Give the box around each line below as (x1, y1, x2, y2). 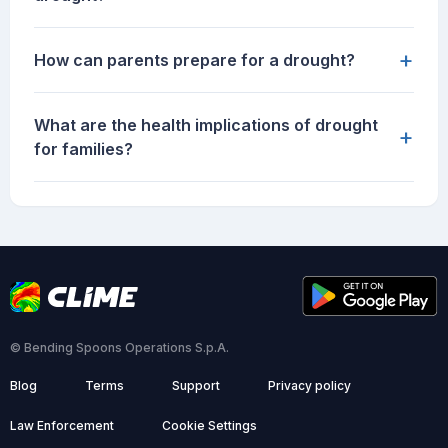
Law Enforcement (10, 418, 114, 434)
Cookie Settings (162, 418, 257, 434)
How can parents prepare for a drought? (34, 50, 355, 71)
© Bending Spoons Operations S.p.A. (10, 340, 229, 356)
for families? (34, 139, 133, 160)
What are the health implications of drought (34, 115, 378, 136)
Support (172, 378, 220, 394)
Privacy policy (268, 378, 351, 394)
